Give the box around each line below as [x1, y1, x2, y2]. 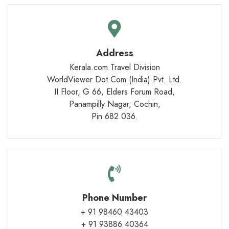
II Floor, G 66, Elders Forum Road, [54, 86, 175, 98]
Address [96, 47, 133, 60]
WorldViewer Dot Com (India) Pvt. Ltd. [47, 74, 182, 85]
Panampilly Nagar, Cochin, [68, 98, 161, 110]
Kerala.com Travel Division [69, 61, 160, 73]
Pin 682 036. [91, 110, 138, 122]
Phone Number [82, 191, 147, 204]
